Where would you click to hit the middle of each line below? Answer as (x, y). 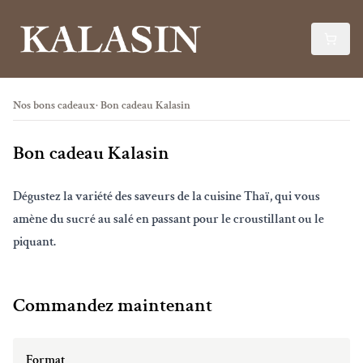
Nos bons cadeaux (54, 105)
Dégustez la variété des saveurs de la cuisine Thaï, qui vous (167, 196)
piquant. (34, 241)
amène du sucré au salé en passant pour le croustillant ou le (169, 219)
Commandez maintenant (113, 305)
